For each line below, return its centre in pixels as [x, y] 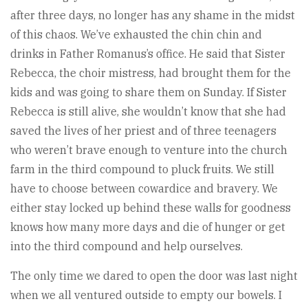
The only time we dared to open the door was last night [154, 276]
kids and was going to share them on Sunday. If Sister [148, 92]
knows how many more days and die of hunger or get [148, 227]
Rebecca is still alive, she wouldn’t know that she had [148, 112]
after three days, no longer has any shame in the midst [153, 15]
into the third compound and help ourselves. [126, 246]
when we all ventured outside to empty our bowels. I [146, 295]
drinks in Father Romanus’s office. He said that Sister [148, 54]
